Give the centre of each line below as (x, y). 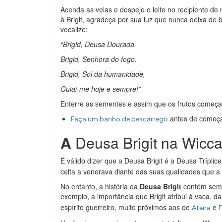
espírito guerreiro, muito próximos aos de (126, 207)
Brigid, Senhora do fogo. (100, 59)
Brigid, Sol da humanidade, (104, 74)
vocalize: (74, 29)
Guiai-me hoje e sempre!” (102, 89)
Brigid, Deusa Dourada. (101, 44)
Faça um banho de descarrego (119, 119)
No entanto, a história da (100, 187)
